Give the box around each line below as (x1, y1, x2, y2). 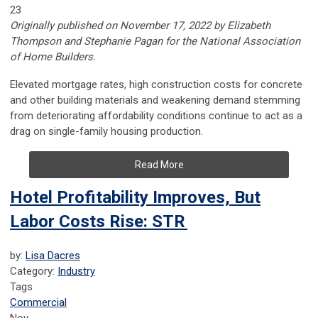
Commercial (10, 296, 67, 309)
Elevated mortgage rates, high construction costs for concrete (10, 78, 302, 92)
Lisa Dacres (26, 249, 80, 263)
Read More (134, 159, 184, 171)
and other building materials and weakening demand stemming (10, 94, 300, 107)
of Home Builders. (10, 50, 96, 64)
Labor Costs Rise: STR (10, 212, 187, 232)
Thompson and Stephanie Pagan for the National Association (10, 35, 300, 48)
